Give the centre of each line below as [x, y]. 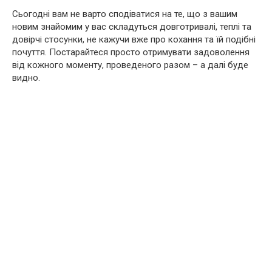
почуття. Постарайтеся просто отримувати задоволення [131, 53]
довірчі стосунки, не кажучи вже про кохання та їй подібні [134, 40]
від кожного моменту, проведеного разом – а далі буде [130, 65]
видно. [26, 78]
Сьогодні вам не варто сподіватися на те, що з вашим [125, 14]
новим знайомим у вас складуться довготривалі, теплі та [132, 27]
